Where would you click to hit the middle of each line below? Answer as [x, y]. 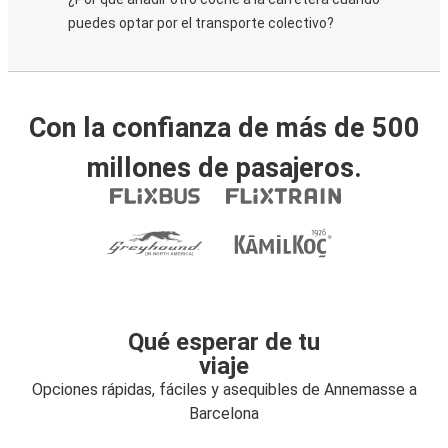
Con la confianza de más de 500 [224, 128]
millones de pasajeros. [224, 168]
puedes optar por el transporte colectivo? [201, 23]
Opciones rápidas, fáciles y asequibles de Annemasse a [224, 389]
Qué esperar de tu [224, 342]
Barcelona [224, 413]
